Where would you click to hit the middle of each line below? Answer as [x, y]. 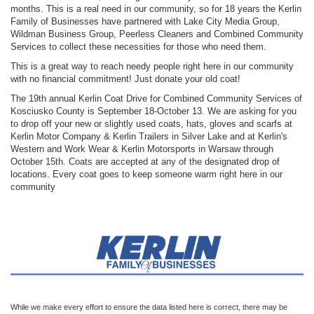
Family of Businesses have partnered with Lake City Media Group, [145, 22]
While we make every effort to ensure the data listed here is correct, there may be [149, 307]
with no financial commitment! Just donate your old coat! [125, 79]
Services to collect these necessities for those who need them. [138, 47]
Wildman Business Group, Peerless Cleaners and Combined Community [157, 34]
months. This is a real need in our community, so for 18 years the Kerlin [156, 9]
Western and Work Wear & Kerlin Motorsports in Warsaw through [142, 149]
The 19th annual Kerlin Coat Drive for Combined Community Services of [156, 99]
